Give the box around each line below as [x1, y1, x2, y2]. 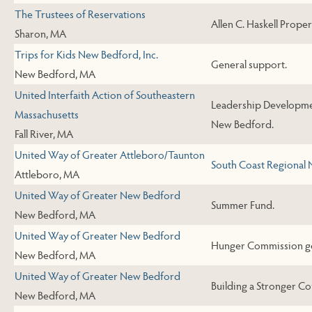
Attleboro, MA [15, 166, 79, 182]
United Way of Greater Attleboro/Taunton [15, 147, 205, 162]
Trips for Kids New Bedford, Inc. [15, 47, 158, 62]
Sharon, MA [15, 26, 66, 41]
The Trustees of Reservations [15, 6, 146, 22]
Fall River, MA [15, 126, 73, 141]
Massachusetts [15, 107, 79, 122]
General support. [211, 56, 287, 72]
